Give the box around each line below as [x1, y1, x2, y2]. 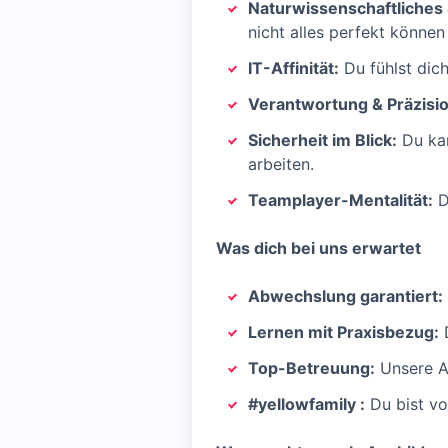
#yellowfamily [248, 394, 360, 414]
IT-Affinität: [248, 58, 339, 78]
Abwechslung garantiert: [248, 286, 443, 306]
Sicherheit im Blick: [248, 130, 397, 150]
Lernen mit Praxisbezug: [248, 322, 439, 342]
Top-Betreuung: [248, 358, 375, 378]
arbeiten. [248, 154, 314, 174]
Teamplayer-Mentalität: [248, 190, 433, 210]
